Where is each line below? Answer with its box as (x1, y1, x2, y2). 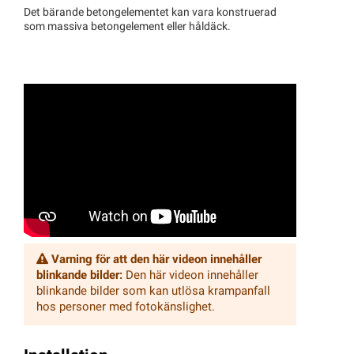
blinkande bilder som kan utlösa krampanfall (36, 285, 270, 298)
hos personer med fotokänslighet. (36, 301, 215, 314)
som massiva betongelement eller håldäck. (24, 21, 231, 33)
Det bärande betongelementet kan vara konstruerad (24, 6, 277, 19)
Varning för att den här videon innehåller (51, 254, 262, 266)
